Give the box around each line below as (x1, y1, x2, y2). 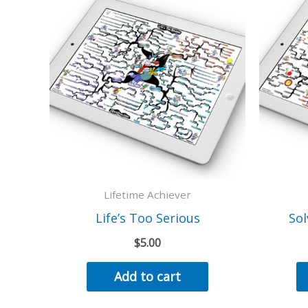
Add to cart (114, 267, 181, 285)
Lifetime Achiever (104, 188, 191, 202)
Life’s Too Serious (95, 209, 200, 226)
